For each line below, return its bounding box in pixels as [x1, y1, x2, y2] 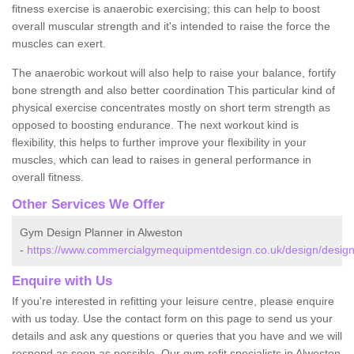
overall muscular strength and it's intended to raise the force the [12, 19, 330, 32]
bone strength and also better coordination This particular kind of [12, 83, 335, 96]
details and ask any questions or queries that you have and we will [12, 329, 342, 342]
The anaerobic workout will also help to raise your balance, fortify [12, 66, 336, 79]
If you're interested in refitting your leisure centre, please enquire [12, 294, 334, 307]
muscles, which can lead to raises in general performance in [12, 153, 311, 166]
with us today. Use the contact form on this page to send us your [12, 311, 333, 325]
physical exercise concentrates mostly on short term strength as [12, 100, 330, 114]
